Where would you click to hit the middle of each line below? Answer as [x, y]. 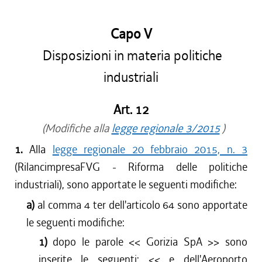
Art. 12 [131, 110]
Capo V [131, 34]
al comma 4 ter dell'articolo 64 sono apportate [143, 205]
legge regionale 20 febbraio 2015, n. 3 [150, 149]
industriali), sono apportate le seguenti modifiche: [126, 185]
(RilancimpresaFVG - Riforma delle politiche [131, 167]
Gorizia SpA [174, 242]
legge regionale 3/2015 [166, 128]
